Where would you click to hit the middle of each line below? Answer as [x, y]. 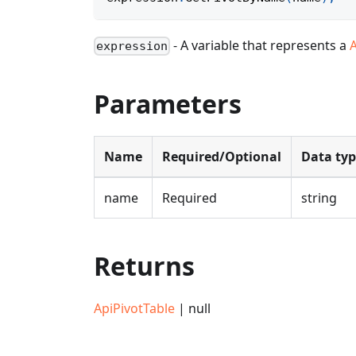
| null [193, 309]
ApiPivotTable [134, 309]
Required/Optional [222, 157]
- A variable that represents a [260, 45]
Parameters [168, 104]
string [319, 198]
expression [132, 46]
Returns [144, 266]
